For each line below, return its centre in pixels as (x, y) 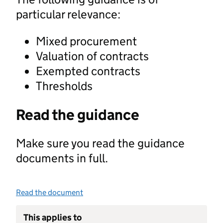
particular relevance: (68, 14)
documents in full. (62, 158)
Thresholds (64, 86)
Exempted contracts (88, 71)
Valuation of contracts (92, 56)
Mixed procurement (86, 41)
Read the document (50, 192)
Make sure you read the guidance (100, 143)
